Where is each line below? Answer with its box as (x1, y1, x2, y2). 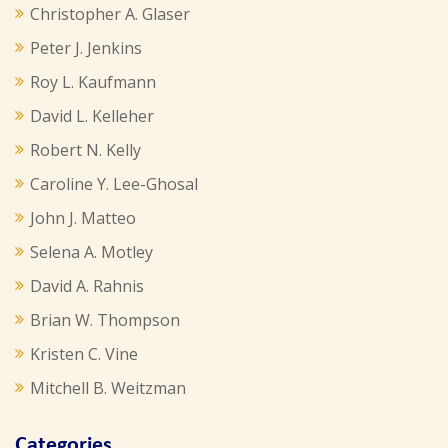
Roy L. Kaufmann (30, 71, 156, 93)
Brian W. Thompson (30, 309, 180, 331)
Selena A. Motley (30, 241, 153, 263)
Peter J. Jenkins (30, 37, 142, 59)
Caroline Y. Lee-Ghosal (30, 173, 198, 195)
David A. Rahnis (30, 275, 144, 297)
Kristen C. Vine (30, 343, 138, 365)
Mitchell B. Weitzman (30, 377, 186, 399)
